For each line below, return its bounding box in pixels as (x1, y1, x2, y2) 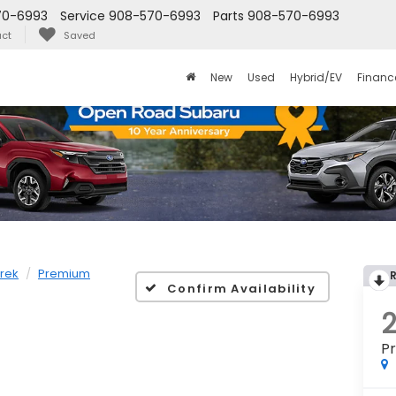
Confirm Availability (167, 280, 316, 297)
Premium (38, 264, 90, 282)
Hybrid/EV (289, 70, 342, 86)
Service (60, 7, 105, 26)
